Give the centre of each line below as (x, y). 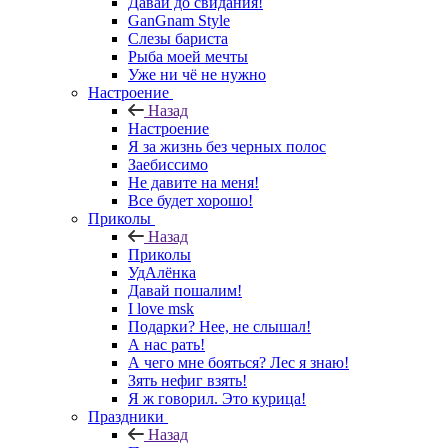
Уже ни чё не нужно (197, 74)
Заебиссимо (168, 164)
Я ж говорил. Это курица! (217, 398)
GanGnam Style (179, 20)
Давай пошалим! (185, 290)
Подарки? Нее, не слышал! (219, 326)
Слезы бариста (178, 38)
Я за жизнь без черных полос (227, 146)
